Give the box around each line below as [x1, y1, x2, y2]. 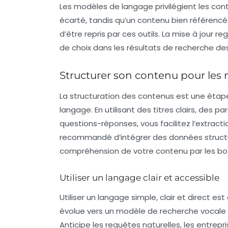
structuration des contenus [70, 90, 174, 101]
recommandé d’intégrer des [60, 131, 169, 142]
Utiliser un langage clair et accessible [60, 172, 219, 183]
